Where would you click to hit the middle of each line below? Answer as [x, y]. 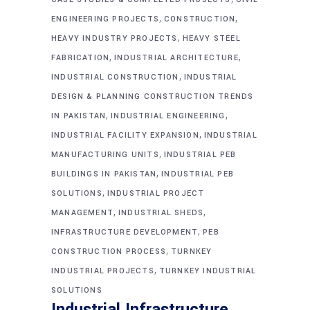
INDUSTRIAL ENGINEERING [168, 116]
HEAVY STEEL [211, 39]
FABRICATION [81, 58]
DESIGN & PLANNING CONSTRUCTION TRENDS [153, 97]
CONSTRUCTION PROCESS [109, 252]
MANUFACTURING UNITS [105, 155]
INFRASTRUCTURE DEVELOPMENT [125, 232]
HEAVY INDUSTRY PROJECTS [115, 39]
